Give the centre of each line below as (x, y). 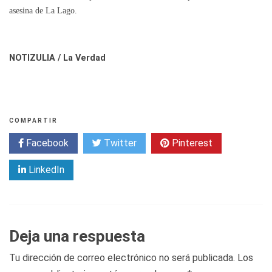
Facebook (46, 143)
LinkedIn (45, 169)
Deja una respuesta (77, 236)
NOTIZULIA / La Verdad (57, 58)
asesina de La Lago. (43, 10)
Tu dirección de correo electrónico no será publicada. (122, 257)
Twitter (119, 143)
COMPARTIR (33, 120)
